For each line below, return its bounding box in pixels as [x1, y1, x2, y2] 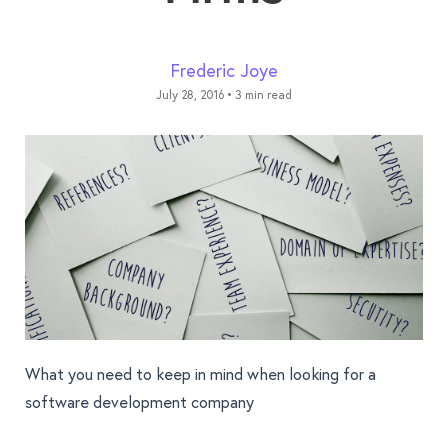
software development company [25, 391, 254, 413]
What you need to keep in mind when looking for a [25, 363, 376, 385]
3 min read [235, 87, 292, 102]
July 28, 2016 [156, 87, 224, 102]
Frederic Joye [170, 58, 278, 82]
